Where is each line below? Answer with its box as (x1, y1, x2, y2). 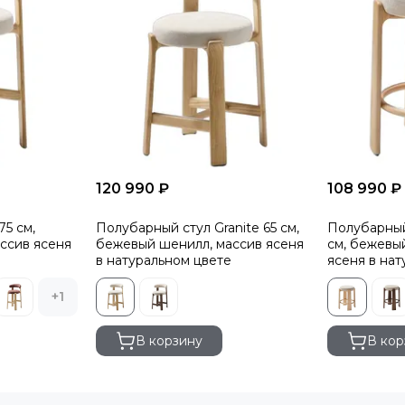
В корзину (135, 333, 202, 350)
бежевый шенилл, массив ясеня (95, 235, 304, 252)
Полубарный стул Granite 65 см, (95, 219, 299, 236)
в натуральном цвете (95, 251, 231, 268)
